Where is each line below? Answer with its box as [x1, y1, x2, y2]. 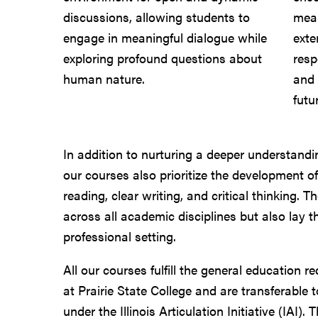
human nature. [63, 69, 145, 87]
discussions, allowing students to [63, 7, 250, 26]
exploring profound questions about [63, 48, 262, 67]
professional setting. [63, 226, 176, 245]
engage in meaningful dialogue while [63, 28, 267, 46]
